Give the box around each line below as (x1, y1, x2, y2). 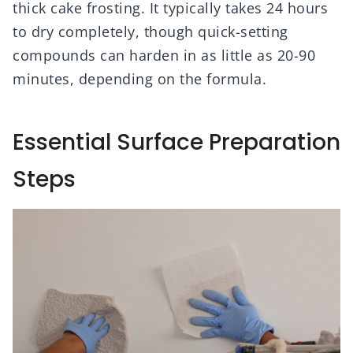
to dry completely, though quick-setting (13, 22, 288, 42)
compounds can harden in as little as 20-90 (13, 46, 315, 65)
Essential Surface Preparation (13, 127, 340, 158)
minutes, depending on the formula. (13, 69, 266, 89)
